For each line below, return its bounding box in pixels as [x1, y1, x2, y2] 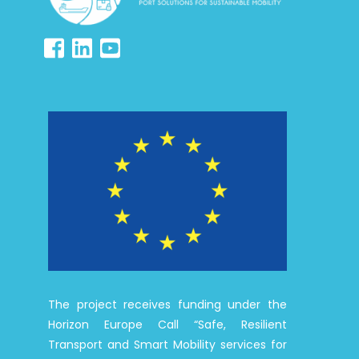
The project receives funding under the [48, 296, 287, 313]
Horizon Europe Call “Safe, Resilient [48, 317, 287, 333]
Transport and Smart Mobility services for [48, 337, 287, 353]
